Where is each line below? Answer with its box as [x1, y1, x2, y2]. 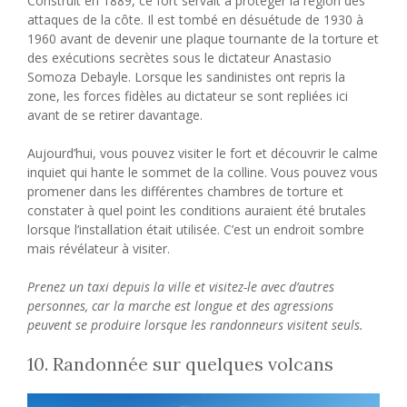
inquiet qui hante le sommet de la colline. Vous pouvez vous [27, 164, 378, 182]
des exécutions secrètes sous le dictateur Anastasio [27, 49, 332, 67]
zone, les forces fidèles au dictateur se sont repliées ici [27, 87, 348, 105]
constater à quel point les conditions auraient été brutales [27, 202, 366, 220]
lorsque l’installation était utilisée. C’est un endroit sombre [27, 221, 364, 239]
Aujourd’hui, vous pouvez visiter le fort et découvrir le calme [27, 144, 378, 163]
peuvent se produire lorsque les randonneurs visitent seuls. [27, 316, 363, 334]
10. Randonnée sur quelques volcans [27, 352, 333, 376]
